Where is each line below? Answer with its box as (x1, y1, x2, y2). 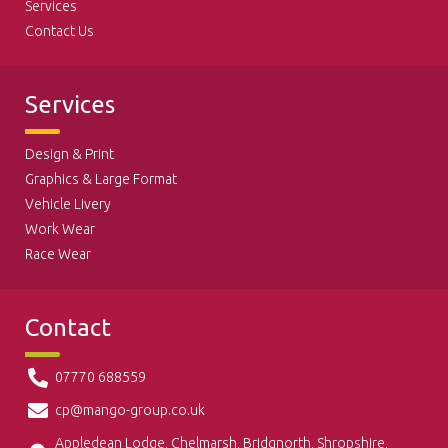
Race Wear (25, 246, 91, 263)
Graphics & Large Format (25, 171, 177, 188)
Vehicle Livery (25, 196, 111, 213)
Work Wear (25, 221, 95, 238)
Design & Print (25, 146, 114, 163)
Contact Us (25, 23, 94, 40)
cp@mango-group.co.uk (55, 402, 205, 419)
